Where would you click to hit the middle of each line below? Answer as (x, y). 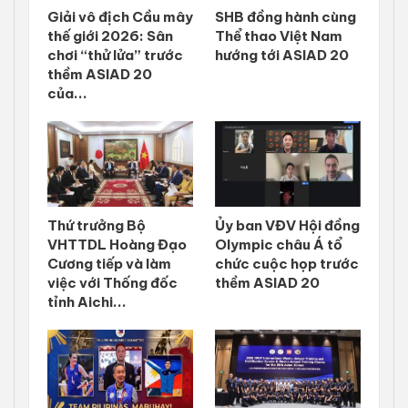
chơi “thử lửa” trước (115, 56)
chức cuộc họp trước (287, 264)
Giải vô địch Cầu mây (120, 17)
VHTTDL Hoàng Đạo (117, 245)
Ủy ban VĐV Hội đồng (287, 226)
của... (67, 94)
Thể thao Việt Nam (279, 36)
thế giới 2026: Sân (110, 36)
